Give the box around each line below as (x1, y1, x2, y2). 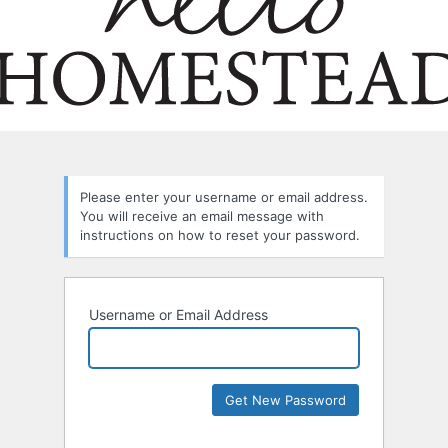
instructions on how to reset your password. (80, 227, 360, 244)
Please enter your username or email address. (80, 189, 368, 206)
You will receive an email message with (80, 208, 324, 225)
